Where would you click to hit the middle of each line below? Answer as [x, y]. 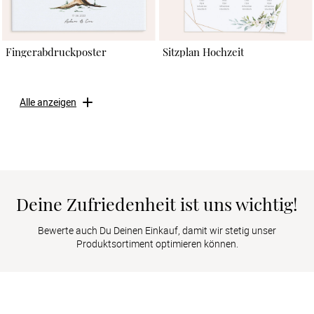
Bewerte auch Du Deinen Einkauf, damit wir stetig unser [157, 231]
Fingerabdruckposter [56, 52]
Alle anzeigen [48, 102]
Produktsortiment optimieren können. [157, 244]
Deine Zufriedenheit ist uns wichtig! [157, 203]
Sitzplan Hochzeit [203, 52]
